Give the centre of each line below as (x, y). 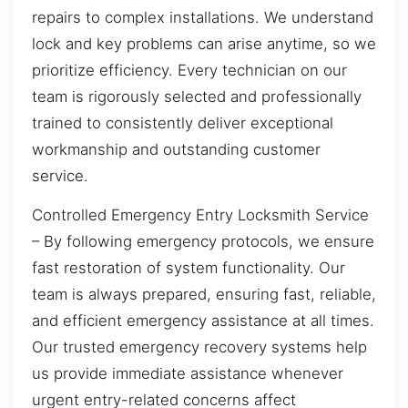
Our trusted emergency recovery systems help (199, 347)
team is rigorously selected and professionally (197, 96)
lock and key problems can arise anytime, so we (204, 43)
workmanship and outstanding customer (176, 149)
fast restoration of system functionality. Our (189, 268)
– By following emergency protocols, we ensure (203, 242)
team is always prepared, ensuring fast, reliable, (204, 295)
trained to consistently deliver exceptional (183, 122)
